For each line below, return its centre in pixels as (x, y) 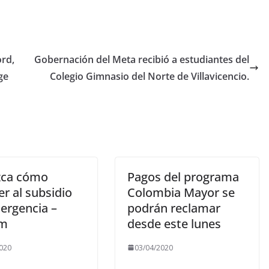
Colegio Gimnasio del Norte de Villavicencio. (150, 76)
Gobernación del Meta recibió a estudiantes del (142, 59)
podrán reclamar (174, 208)
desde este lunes (174, 223)
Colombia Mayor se (181, 192)
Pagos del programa (183, 177)
